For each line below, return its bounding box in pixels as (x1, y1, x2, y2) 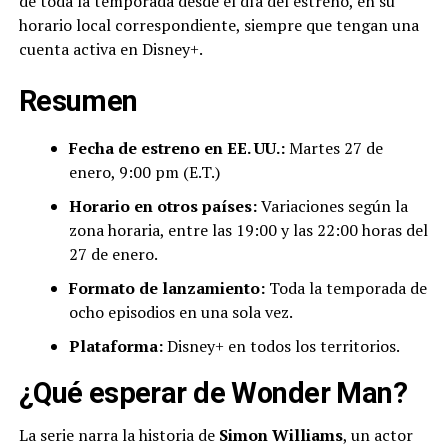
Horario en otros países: (68, 195, 257, 218)
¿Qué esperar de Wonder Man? (18, 376, 408, 411)
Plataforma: (68, 335, 163, 358)
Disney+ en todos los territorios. (162, 335, 400, 358)
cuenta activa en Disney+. (18, 38, 203, 61)
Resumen (18, 84, 138, 119)
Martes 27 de (284, 137, 383, 160)
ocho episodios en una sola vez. (68, 301, 293, 324)
